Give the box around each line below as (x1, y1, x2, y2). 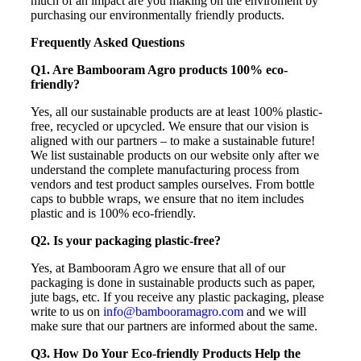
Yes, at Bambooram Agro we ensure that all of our (31, 260, 285, 275)
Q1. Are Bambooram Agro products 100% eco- (31, 62, 288, 77)
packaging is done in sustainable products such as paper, (31, 275, 315, 289)
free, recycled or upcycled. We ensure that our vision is (31, 118, 309, 133)
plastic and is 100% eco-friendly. (31, 205, 196, 220)
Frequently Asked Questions (31, 35, 185, 49)
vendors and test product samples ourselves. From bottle (31, 176, 314, 191)
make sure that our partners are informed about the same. (31, 318, 317, 333)
